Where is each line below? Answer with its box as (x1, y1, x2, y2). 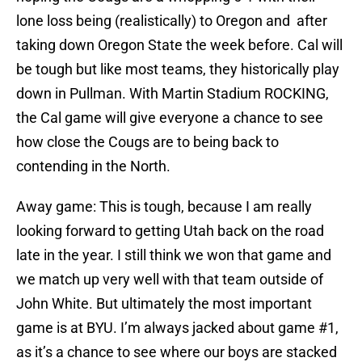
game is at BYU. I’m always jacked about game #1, (16, 319, 339, 337)
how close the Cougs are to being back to (16, 133, 279, 151)
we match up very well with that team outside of (16, 271, 323, 288)
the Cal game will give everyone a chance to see (16, 109, 323, 127)
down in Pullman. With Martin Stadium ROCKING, (16, 85, 329, 103)
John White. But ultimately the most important (16, 295, 312, 313)
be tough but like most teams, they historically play (16, 61, 339, 78)
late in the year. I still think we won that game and (16, 246, 331, 264)
